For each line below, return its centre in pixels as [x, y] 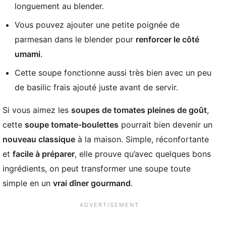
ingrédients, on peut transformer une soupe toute [97, 168]
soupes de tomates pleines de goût [139, 110]
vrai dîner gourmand [92, 183]
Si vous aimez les [37, 110]
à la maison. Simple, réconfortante [142, 139]
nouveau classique [39, 139]
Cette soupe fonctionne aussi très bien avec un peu [113, 72]
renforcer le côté [167, 39]
